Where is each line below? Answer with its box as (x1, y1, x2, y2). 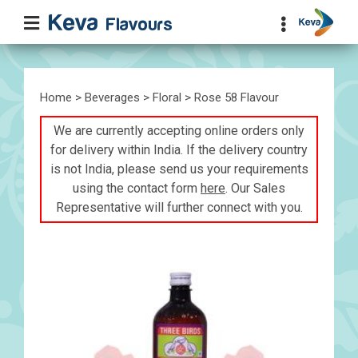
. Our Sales (225, 181, 285, 196)
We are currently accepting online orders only (54, 123, 304, 138)
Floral (153, 90, 181, 105)
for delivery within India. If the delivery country (50, 142, 308, 157)
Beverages (85, 90, 140, 105)
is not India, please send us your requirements (50, 161, 308, 177)
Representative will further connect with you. (55, 200, 303, 215)
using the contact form (73, 181, 201, 196)
